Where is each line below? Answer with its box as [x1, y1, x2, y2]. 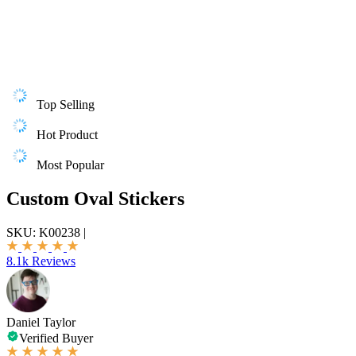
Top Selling [37, 98, 95, 111]
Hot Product [37, 128, 98, 141]
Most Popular [37, 158, 104, 172]
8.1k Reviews [6, 253, 75, 268]
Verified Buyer [19, 331, 93, 345]
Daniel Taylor [6, 315, 75, 329]
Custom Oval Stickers [6, 188, 184, 209]
